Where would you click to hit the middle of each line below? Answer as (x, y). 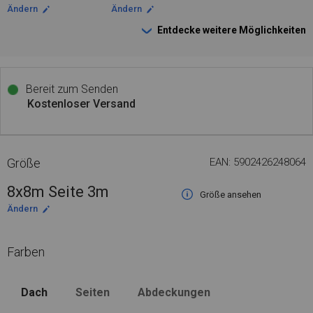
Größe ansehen (230, 195)
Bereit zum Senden (71, 89)
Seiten (93, 292)
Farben (26, 252)
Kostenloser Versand (81, 104)
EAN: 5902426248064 (257, 162)
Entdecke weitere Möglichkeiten (232, 30)
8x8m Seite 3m (58, 192)
